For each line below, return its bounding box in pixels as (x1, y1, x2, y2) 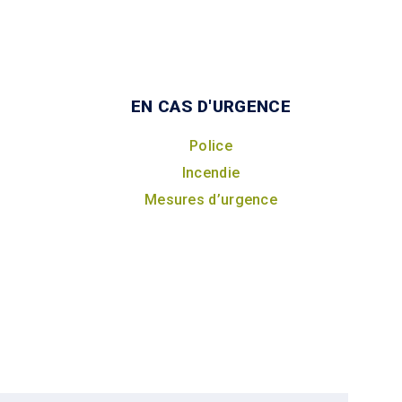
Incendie (181, 163, 240, 181)
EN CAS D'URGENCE (131, 95, 291, 117)
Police (189, 136, 232, 154)
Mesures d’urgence (144, 190, 278, 208)
